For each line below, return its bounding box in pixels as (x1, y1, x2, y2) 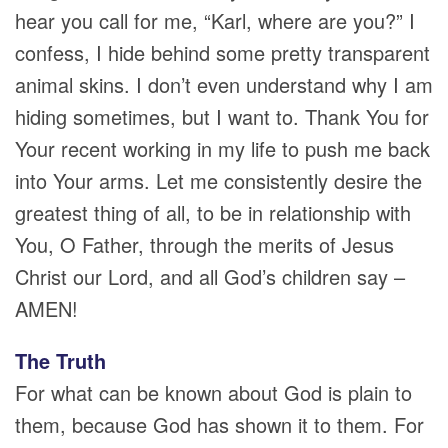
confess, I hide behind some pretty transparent (15, 38, 430, 67)
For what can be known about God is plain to (15, 378, 412, 407)
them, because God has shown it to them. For (15, 410, 424, 439)
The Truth (15, 346, 106, 375)
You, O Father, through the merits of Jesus (15, 230, 394, 259)
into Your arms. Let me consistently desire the (15, 166, 422, 195)
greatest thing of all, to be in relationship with (15, 198, 411, 227)
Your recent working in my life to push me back (15, 134, 430, 163)
